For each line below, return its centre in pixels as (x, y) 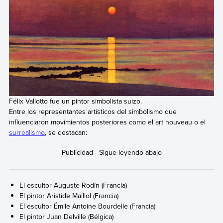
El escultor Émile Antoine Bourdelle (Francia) (88, 206)
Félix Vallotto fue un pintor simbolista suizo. (75, 101)
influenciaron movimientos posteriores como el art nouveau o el (107, 122)
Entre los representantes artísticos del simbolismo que (93, 111)
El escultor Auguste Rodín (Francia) (73, 185)
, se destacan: (66, 132)
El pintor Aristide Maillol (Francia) (69, 196)
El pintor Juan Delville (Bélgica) (67, 217)
